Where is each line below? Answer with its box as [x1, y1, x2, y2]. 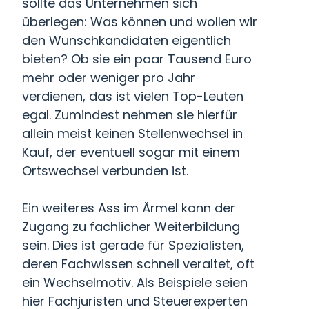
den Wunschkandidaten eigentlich [22, 32, 231, 49]
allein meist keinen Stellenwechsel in [22, 125, 243, 142]
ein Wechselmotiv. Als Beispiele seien [22, 274, 248, 291]
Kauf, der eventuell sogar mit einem [22, 143, 240, 161]
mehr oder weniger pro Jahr [22, 69, 195, 86]
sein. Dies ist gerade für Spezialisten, [22, 237, 244, 254]
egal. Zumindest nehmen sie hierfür [22, 106, 237, 123]
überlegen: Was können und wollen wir [22, 13, 257, 30]
